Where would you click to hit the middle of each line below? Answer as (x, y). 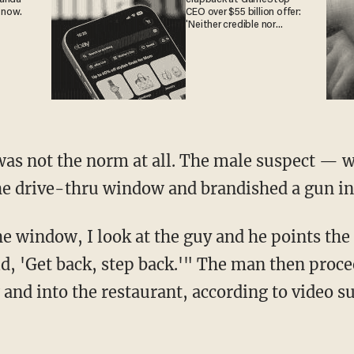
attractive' (210, 38)
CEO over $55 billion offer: (243, 12)
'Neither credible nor (231, 25)
